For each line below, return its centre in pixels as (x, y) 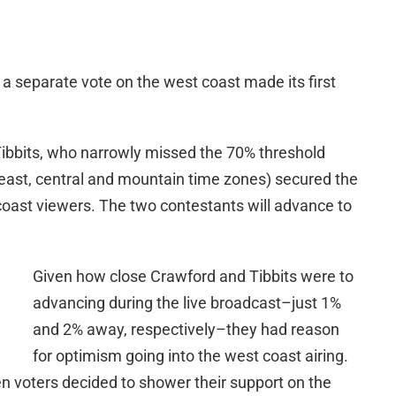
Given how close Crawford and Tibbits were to (193, 277)
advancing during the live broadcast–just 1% (187, 303)
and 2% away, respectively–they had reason (186, 330)
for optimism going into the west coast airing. (190, 356)
